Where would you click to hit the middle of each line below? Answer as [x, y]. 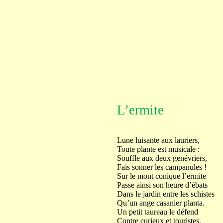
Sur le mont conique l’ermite [161, 176]
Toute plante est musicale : [158, 149]
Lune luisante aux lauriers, [158, 140]
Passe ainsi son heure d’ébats [162, 185]
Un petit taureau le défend [157, 212]
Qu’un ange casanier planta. [161, 203]
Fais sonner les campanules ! [162, 167]
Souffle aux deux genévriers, [162, 158]
